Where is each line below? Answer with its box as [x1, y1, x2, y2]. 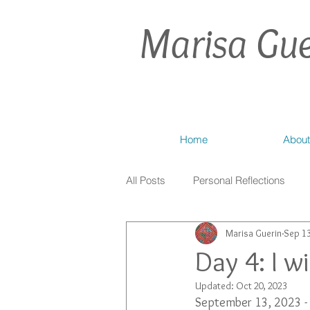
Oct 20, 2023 [236, 280, 287, 292]
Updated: [195, 280, 236, 292]
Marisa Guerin [226, 226, 282, 239]
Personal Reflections [193, 173, 285, 187]
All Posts [126, 173, 165, 187]
